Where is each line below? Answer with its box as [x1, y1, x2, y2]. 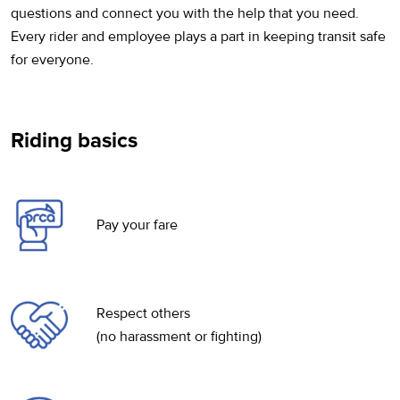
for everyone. [11, 50, 94, 69]
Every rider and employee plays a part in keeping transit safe [11, 27, 386, 46]
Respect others [96, 304, 190, 322]
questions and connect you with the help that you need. [11, 4, 359, 22]
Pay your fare [96, 215, 178, 234]
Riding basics [11, 127, 137, 154]
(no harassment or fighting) [96, 327, 262, 346]
